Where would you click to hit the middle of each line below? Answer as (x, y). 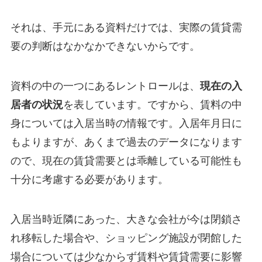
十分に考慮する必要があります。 (89, 180)
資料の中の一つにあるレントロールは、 (105, 86)
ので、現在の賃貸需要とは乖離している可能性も (126, 161)
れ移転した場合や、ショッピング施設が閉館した (126, 238)
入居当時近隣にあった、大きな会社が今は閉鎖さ (126, 220)
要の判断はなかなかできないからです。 (105, 46)
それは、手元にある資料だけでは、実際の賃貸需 (126, 28)
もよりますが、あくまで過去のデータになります (126, 142)
